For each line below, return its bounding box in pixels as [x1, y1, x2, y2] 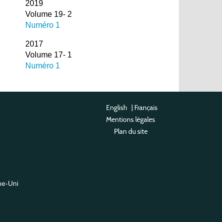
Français [134, 103, 158, 112]
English [106, 103, 127, 112]
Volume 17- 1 [25, 51, 72, 59]
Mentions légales [106, 115, 155, 124]
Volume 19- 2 [25, 10, 72, 19]
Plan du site [113, 127, 148, 136]
